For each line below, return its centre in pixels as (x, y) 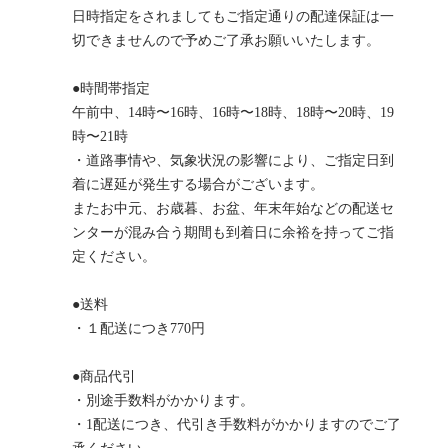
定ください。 (114, 256)
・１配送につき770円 (138, 328)
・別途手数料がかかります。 (163, 400)
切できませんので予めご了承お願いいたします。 (226, 40)
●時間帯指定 (111, 88)
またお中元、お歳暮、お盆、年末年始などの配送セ (233, 208)
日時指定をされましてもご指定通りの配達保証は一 (233, 16)
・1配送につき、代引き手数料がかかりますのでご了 (236, 424)
